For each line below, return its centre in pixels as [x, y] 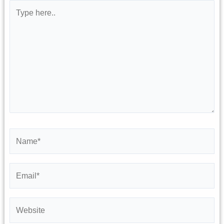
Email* [20, 168]
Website [23, 203]
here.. [19, 18]
